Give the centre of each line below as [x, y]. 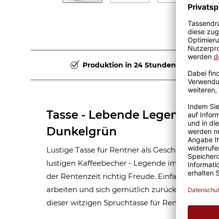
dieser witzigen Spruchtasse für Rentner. [120, 203]
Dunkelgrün [82, 131]
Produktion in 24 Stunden [129, 65]
